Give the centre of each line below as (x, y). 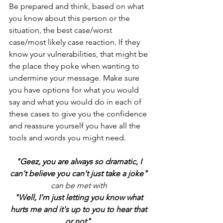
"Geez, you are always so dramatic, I (80, 162)
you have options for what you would (75, 90)
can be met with (80, 185)
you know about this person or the (70, 18)
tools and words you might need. (68, 138)
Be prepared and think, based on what (77, 6)
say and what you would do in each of (76, 102)
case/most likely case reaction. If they (75, 42)
